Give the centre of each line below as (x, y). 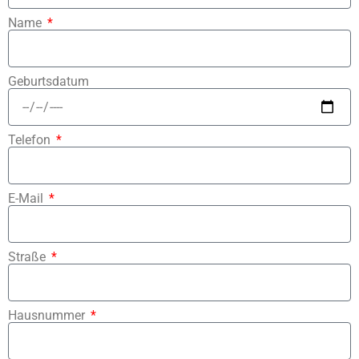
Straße (28, 257)
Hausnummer (48, 316)
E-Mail (27, 199)
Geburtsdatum (48, 82)
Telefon (31, 140)
